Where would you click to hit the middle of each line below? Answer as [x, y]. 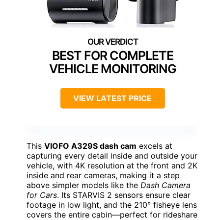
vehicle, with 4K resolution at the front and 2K [112, 165]
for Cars [42, 195]
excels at [154, 146]
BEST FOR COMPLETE [112, 55]
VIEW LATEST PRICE [112, 98]
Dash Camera [165, 185]
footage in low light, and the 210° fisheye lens [112, 205]
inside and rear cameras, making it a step [103, 175]
